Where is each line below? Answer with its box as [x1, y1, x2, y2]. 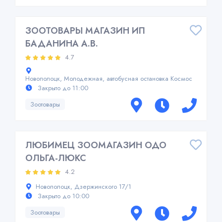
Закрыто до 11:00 [36, 83, 88, 93]
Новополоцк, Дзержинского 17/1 [36, 182, 131, 191]
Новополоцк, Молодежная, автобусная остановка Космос [25, 74, 192, 83]
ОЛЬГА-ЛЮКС [25, 152, 86, 165]
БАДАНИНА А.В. [25, 37, 98, 50]
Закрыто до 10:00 [36, 191, 89, 201]
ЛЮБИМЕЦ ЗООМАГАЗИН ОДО [25, 139, 166, 152]
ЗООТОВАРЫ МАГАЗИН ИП [25, 24, 145, 37]
